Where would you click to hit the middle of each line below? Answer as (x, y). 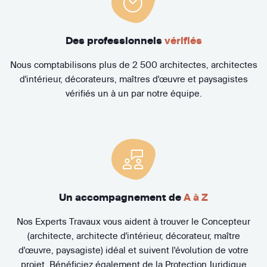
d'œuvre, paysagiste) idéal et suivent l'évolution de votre (133, 250)
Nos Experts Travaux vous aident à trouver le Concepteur (133, 222)
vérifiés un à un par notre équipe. (133, 94)
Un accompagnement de (121, 198)
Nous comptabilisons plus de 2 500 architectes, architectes (133, 65)
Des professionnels (115, 41)
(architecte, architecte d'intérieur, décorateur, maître (133, 236)
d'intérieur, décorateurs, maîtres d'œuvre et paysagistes (133, 79)
